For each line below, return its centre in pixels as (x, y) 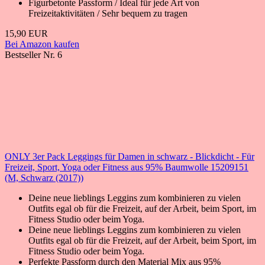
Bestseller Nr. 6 (33, 54)
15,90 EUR (26, 33)
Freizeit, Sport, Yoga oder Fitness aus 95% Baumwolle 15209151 (127, 167)
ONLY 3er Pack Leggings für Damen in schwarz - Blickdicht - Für (130, 156)
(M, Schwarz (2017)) (44, 177)
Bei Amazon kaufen (42, 44)
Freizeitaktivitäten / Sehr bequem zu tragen (108, 13)
